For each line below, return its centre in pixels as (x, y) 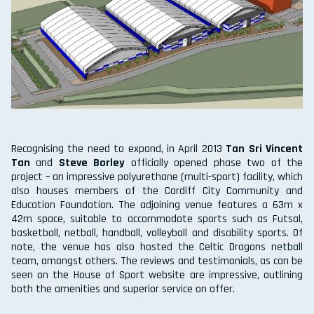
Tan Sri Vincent (265, 149)
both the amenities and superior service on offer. (123, 289)
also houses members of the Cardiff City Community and (157, 191)
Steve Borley (92, 163)
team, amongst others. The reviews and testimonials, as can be (157, 261)
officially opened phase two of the (214, 163)
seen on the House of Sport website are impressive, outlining (157, 275)
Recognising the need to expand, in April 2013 (119, 149)
